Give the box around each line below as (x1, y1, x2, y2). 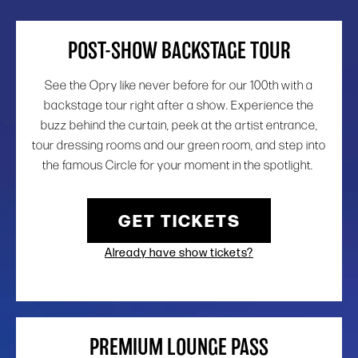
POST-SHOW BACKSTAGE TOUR (67, 41, 291, 63)
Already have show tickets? (105, 245, 253, 260)
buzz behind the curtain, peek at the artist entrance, (40, 117, 318, 133)
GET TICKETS (117, 208, 241, 232)
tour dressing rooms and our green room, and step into (32, 137, 326, 153)
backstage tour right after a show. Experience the (44, 97, 314, 113)
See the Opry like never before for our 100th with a (45, 78, 313, 93)
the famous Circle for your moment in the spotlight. (42, 157, 316, 173)
